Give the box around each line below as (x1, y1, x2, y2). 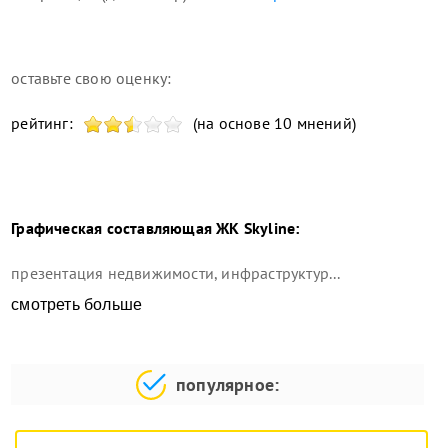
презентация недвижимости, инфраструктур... (11, 263, 341, 284)
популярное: (176, 373, 280, 397)
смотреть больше (11, 296, 143, 314)
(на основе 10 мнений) (192, 113, 357, 134)
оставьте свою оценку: (11, 68, 172, 89)
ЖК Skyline (212, 218, 296, 239)
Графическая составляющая (11, 218, 213, 239)
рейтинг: (11, 113, 73, 134)
